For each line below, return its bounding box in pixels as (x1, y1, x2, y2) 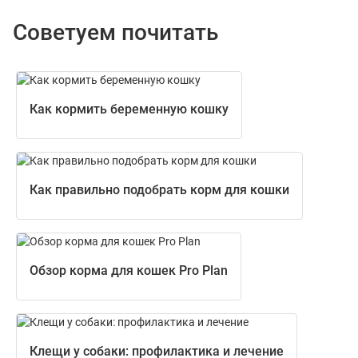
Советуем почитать (13, 18, 218, 46)
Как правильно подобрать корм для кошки (30, 181, 289, 197)
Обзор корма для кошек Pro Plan (30, 262, 228, 278)
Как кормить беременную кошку (30, 101, 229, 117)
